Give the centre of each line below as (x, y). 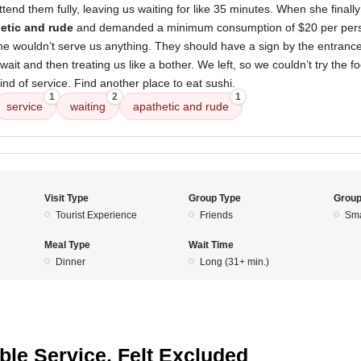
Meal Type (67, 245)
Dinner (70, 262)
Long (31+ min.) (234, 262)
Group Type (215, 198)
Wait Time (211, 245)
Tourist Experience (96, 215)
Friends (216, 215)
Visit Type (66, 198)
